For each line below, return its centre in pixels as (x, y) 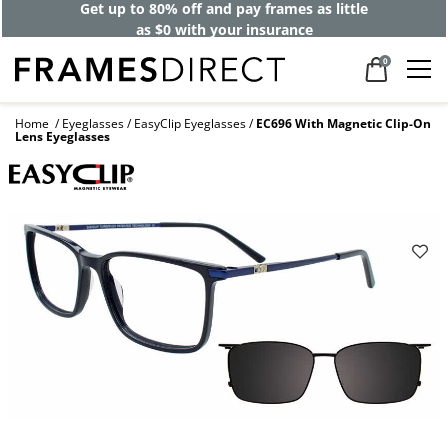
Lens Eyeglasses (62, 137)
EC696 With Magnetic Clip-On (343, 124)
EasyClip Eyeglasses (190, 124)
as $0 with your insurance (224, 29)
